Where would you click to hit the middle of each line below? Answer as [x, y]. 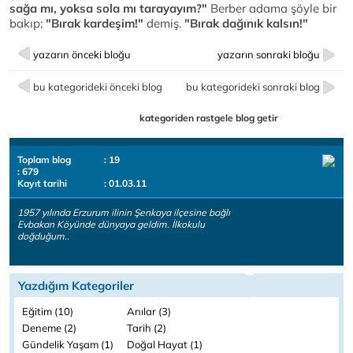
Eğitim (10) [48, 312]
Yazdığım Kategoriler [76, 286]
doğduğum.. [43, 236]
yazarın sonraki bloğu [269, 55]
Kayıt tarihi [42, 184]
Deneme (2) [49, 328]
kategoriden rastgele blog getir [209, 118]
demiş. [165, 24]
